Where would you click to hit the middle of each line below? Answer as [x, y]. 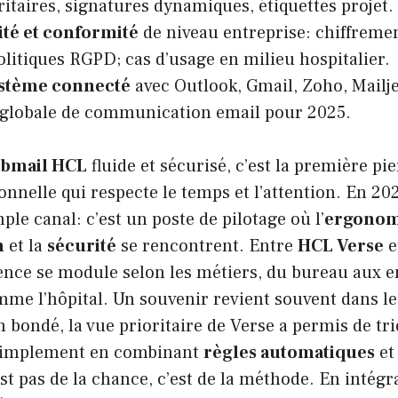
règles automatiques [289, 352]
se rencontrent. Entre [207, 246]
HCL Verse [341, 246]
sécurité [82, 246]
